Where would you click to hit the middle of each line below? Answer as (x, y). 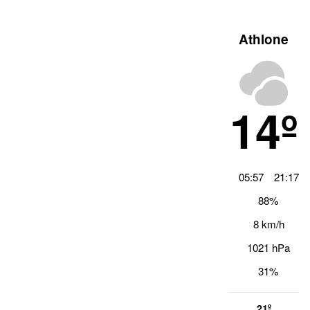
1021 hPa (269, 247)
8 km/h (268, 224)
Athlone (263, 39)
